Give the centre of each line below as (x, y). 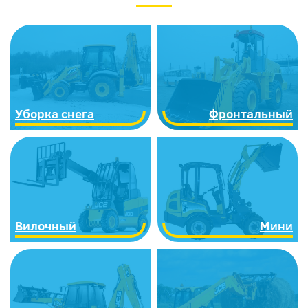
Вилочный (46, 226)
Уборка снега (55, 114)
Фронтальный (251, 114)
